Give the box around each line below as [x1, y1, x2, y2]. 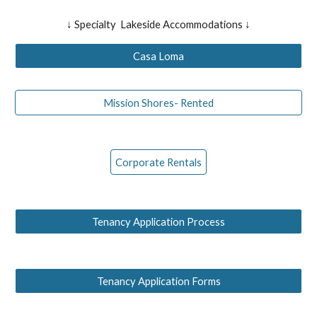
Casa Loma [133, 50, 184, 62]
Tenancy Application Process [92, 215, 225, 228]
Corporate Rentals [115, 156, 202, 168]
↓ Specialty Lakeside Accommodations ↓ [67, 18, 250, 30]
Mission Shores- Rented [103, 96, 214, 109]
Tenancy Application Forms [96, 275, 221, 287]
